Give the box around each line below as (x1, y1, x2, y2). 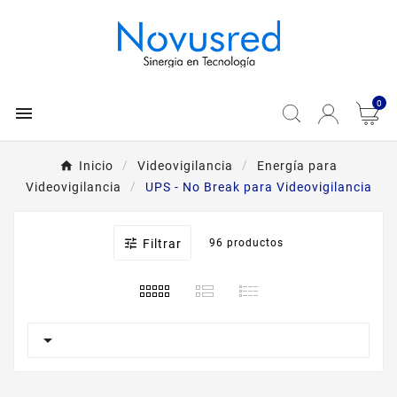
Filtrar (143, 237, 182, 251)
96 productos (209, 237, 284, 249)
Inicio (79, 159, 113, 173)
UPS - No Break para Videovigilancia (144, 180, 372, 194)
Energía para (257, 159, 338, 173)
